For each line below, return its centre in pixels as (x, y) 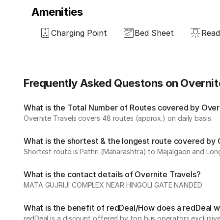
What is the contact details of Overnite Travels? (112, 174)
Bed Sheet (154, 33)
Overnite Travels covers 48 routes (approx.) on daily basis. (118, 118)
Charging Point (79, 33)
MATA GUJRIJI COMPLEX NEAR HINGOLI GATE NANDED (113, 185)
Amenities (57, 12)
